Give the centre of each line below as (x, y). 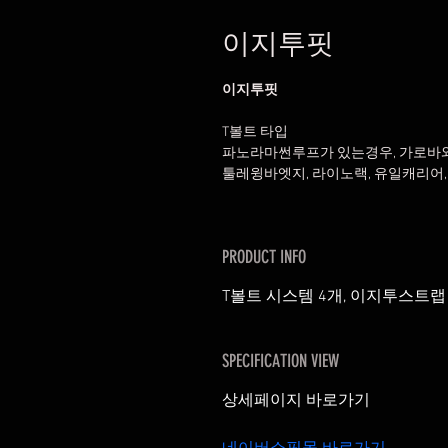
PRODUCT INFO (264, 257)
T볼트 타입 (255, 132)
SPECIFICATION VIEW (280, 361)
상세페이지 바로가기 (296, 401)
